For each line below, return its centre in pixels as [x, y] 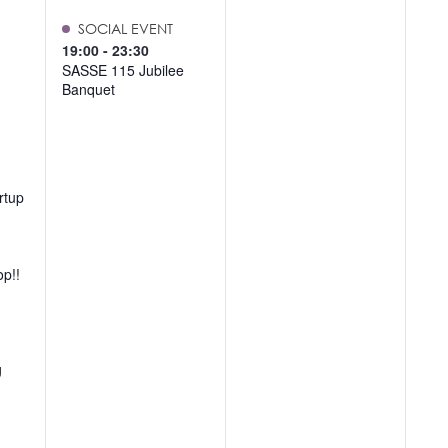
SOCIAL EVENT [126, 29]
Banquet [89, 89]
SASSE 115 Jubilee [123, 70]
